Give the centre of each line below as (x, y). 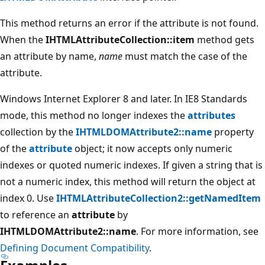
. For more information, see (197, 231)
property (233, 132)
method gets (224, 39)
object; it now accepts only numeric (152, 148)
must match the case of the (185, 56)
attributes (211, 115)
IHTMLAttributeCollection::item (120, 39)
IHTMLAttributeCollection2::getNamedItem (159, 198)
